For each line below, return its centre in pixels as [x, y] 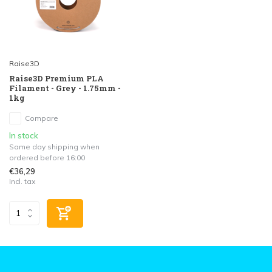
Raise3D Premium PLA [56, 78]
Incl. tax [22, 181]
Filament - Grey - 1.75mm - [65, 88]
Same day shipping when [54, 146]
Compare [42, 118]
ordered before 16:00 [47, 157]
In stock [24, 135]
